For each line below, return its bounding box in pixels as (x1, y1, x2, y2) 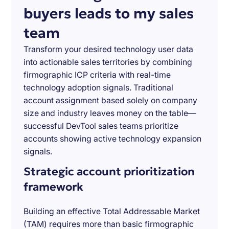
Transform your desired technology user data (24, 44, 194, 54)
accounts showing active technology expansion (24, 133, 202, 144)
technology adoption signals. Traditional (24, 82, 174, 93)
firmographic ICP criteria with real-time (24, 70, 171, 80)
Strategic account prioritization (24, 165, 195, 179)
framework (24, 180, 84, 194)
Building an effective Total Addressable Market (24, 207, 200, 217)
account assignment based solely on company (24, 95, 198, 105)
